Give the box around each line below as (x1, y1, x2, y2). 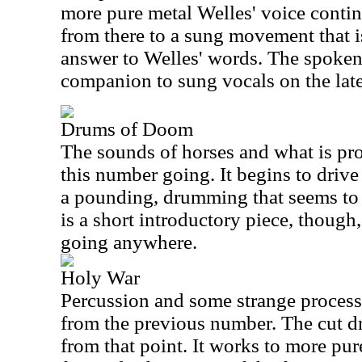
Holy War (61, 267, 140, 288)
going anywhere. (61, 231, 197, 253)
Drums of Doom (61, 118, 193, 140)
